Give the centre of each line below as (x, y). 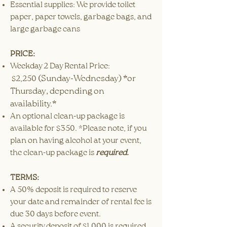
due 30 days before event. (56, 214)
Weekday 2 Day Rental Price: (60, 66)
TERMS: (25, 178)
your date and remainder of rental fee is (81, 202)
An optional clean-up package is (67, 117)
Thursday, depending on (57, 91)
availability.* (34, 104)
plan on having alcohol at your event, (76, 141)
